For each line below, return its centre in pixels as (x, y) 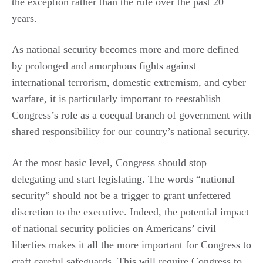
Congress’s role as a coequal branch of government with (131, 115)
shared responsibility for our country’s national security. (131, 131)
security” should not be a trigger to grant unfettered (121, 195)
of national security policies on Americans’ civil (114, 228)
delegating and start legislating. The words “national (123, 179)
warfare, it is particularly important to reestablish (116, 98)
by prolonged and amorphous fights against (104, 65)
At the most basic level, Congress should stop (109, 162)
